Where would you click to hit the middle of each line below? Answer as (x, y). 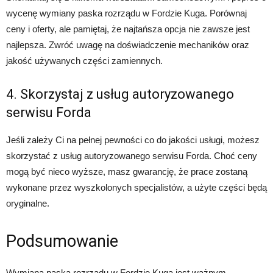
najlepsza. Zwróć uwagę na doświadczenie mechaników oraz (128, 45)
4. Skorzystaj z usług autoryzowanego (120, 94)
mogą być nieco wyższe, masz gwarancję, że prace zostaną (127, 172)
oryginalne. (28, 204)
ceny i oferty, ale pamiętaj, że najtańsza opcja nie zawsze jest (128, 29)
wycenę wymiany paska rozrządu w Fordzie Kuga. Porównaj (126, 13)
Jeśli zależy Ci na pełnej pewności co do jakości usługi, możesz (133, 140)
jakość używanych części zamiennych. (84, 61)
